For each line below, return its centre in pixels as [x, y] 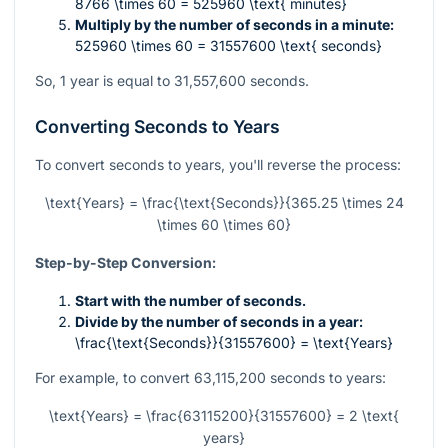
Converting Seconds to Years [157, 127]
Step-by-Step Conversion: [125, 263]
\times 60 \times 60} [224, 225]
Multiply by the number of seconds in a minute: [234, 25]
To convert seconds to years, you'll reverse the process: [218, 165]
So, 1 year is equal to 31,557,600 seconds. [172, 81]
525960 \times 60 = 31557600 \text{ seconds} [228, 46]
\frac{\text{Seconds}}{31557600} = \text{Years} [234, 343]
